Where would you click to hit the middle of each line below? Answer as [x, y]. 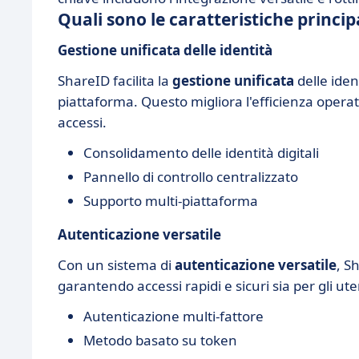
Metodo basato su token [160, 340]
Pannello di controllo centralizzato [191, 177]
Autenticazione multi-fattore [173, 316]
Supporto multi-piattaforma [171, 201]
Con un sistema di [116, 265]
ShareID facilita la [115, 81]
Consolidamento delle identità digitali [201, 153]
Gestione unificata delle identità [165, 50]
